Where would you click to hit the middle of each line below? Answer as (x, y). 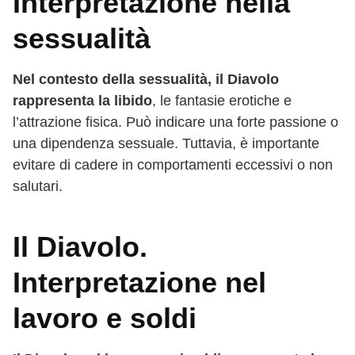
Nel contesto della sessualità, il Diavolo (146, 79)
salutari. (38, 186)
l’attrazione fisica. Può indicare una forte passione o (176, 122)
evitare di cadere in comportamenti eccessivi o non (173, 164)
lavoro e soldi (105, 318)
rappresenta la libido (82, 100)
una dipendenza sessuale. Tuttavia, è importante (166, 143)
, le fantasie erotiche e (222, 100)
